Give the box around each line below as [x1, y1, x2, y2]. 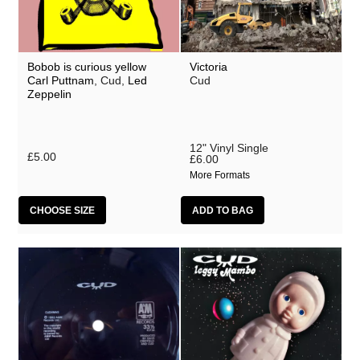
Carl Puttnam [27, 74, 94, 88]
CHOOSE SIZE [30, 204, 96, 216]
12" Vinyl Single [189, 141, 268, 154]
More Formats [189, 169, 250, 181]
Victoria [189, 60, 227, 74]
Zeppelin [27, 88, 72, 101]
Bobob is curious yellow [27, 60, 146, 74]
